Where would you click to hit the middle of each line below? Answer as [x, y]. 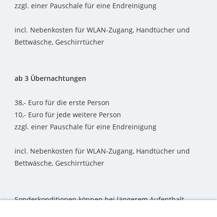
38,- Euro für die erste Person [62, 103]
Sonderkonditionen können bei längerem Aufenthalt [99, 200]
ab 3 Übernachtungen [50, 78]
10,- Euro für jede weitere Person [68, 115]
